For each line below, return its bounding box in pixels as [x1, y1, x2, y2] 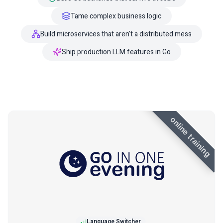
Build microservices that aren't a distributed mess [40, 28, 192, 39]
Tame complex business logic [71, 10, 161, 21]
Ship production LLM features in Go [61, 46, 171, 57]
